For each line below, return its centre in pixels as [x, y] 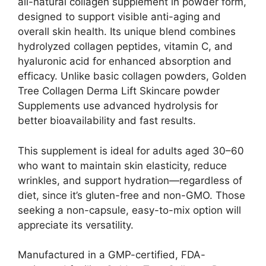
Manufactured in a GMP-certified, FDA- [112, 255]
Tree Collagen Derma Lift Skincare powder [119, 91]
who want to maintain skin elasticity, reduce [122, 165]
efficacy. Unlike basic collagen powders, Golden [132, 76]
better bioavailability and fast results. [107, 121]
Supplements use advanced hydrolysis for [118, 106]
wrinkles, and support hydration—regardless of [130, 180]
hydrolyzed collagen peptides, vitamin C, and [125, 47]
